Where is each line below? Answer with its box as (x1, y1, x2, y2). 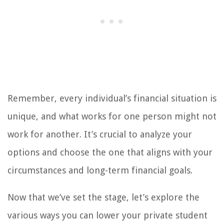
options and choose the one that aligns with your (7, 147, 212, 158)
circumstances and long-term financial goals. (7, 165, 192, 176)
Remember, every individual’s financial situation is (7, 93, 216, 104)
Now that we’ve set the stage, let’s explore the (7, 192, 199, 203)
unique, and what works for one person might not (7, 111, 216, 122)
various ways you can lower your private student (7, 210, 207, 221)
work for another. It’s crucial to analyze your (7, 129, 192, 140)
